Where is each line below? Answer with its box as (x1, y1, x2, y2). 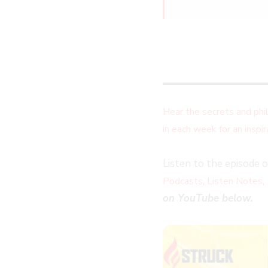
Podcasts (163, 175, 203, 188)
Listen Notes (207, 175, 263, 188)
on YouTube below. (163, 191, 253, 206)
